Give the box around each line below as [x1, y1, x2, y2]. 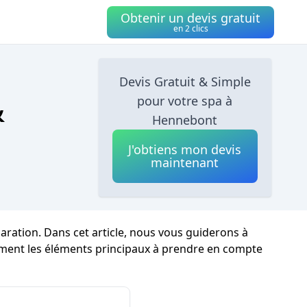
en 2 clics [173, 22, 208, 34]
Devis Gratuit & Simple [119, 73, 251, 90]
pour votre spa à [137, 93, 233, 109]
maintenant [151, 154, 219, 171]
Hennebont [152, 112, 218, 128]
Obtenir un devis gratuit [121, 9, 260, 26]
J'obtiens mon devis [128, 141, 242, 158]
